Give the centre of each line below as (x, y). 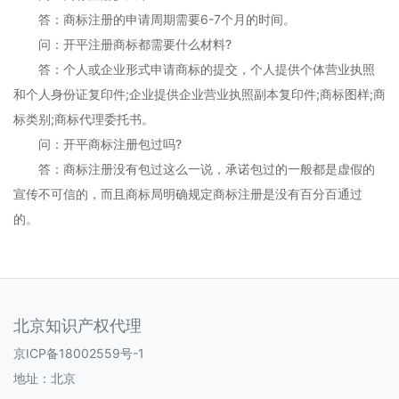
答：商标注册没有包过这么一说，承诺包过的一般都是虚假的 (194, 169)
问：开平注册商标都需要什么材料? (122, 44)
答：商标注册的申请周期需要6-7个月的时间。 (155, 19)
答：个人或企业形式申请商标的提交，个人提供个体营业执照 (194, 69)
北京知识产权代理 (77, 326)
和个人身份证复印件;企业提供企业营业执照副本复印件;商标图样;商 (199, 94)
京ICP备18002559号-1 (79, 353)
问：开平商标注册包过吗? (98, 144)
